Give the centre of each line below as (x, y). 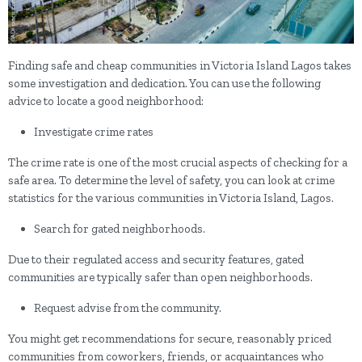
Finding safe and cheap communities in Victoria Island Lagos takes (180, 65)
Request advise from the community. (128, 307)
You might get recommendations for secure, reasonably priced (170, 338)
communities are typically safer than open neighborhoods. (160, 277)
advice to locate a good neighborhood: (106, 101)
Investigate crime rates (94, 131)
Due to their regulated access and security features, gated (156, 259)
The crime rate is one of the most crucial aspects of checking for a (178, 162)
